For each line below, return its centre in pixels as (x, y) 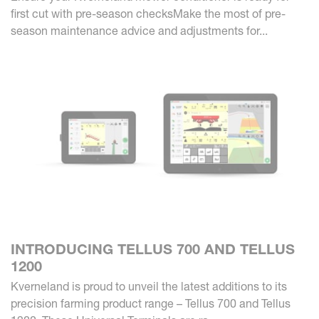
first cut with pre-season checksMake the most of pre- (148, 14)
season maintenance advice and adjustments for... (139, 31)
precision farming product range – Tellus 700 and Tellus (151, 304)
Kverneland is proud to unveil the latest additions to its (149, 287)
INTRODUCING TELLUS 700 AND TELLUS (153, 250)
